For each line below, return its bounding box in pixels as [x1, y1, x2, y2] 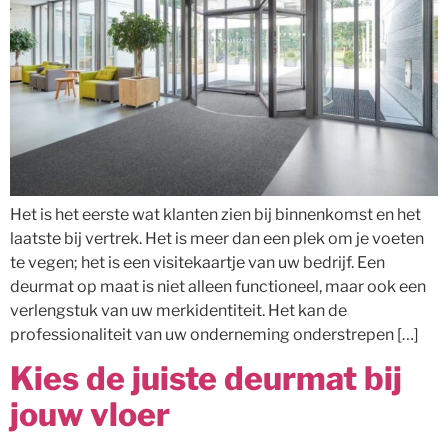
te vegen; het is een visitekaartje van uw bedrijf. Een [10, 253, 385, 273]
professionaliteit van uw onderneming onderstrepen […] [10, 325, 419, 345]
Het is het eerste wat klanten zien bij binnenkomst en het [10, 205, 421, 225]
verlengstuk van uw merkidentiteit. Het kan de [10, 301, 347, 321]
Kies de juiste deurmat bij [10, 359, 402, 399]
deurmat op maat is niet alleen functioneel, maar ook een [10, 277, 426, 297]
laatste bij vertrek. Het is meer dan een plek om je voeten [10, 229, 424, 249]
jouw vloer [10, 395, 170, 435]
